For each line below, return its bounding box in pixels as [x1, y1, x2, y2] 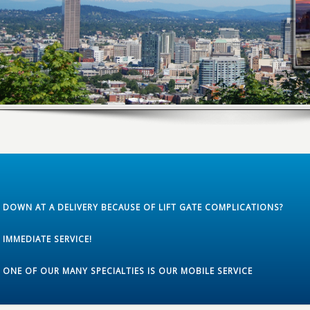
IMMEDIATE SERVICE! [3, 233, 92, 244]
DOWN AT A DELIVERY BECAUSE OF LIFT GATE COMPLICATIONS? [3, 201, 283, 212]
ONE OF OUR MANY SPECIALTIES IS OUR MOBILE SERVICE [3, 265, 253, 276]
